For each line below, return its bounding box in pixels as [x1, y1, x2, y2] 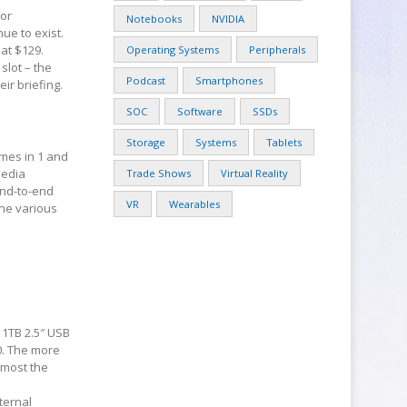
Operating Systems [126, 43, 220, 56]
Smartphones [195, 74, 263, 87]
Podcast [126, 74, 166, 87]
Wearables [169, 197, 221, 211]
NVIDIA [212, 12, 245, 25]
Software [177, 104, 223, 118]
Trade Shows [126, 166, 192, 180]
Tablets [266, 135, 303, 149]
